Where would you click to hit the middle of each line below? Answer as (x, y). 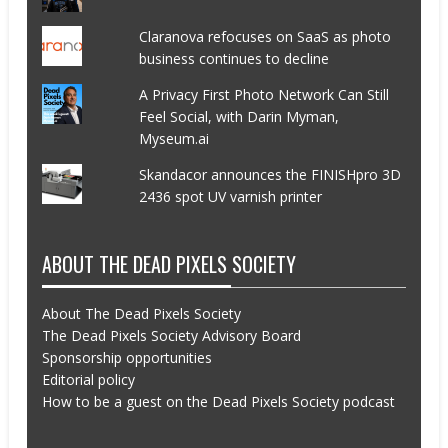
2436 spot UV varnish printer (230, 197)
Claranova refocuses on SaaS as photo (264, 37)
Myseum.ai (173, 139)
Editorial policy (89, 380)
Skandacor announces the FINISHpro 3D (269, 175)
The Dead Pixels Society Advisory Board (172, 336)
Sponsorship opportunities (127, 358)
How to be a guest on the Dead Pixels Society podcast (219, 402)
